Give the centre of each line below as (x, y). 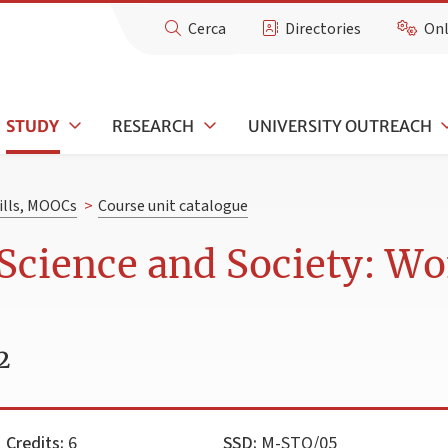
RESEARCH (153, 125)
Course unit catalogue (172, 206)
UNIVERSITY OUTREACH (339, 125)
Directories (323, 29)
